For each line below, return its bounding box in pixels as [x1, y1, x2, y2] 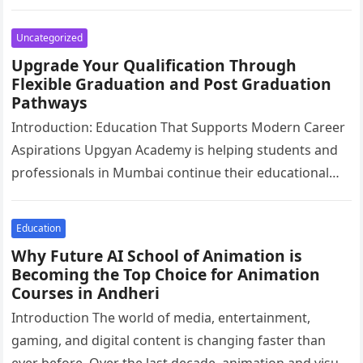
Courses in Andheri [11, 282, 160, 304]
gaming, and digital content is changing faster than [11, 331, 327, 349]
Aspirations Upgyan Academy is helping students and [11, 141, 339, 159]
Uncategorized [16, 31, 83, 45]
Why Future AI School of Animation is [11, 245, 303, 267]
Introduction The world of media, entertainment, [11, 309, 311, 327]
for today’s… [11, 209, 89, 227]
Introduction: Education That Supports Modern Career [11, 118, 346, 136]
